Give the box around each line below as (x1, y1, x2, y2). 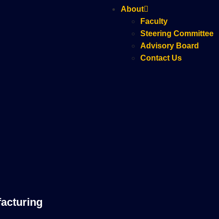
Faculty (140, 17, 168, 25)
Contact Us (140, 54, 182, 62)
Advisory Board (140, 42, 199, 50)
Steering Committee (140, 29, 214, 38)
